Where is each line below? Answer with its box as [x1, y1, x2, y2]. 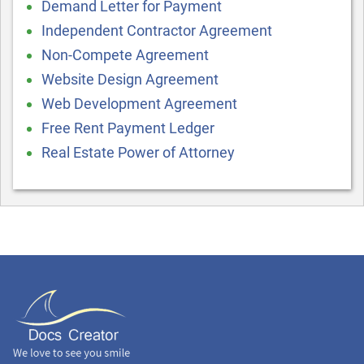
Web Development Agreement [41, 95, 237, 112]
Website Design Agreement [41, 71, 219, 88]
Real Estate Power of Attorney [41, 144, 235, 161]
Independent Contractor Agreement [41, 22, 272, 39]
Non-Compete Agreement [41, 46, 209, 63]
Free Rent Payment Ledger [41, 119, 214, 136]
